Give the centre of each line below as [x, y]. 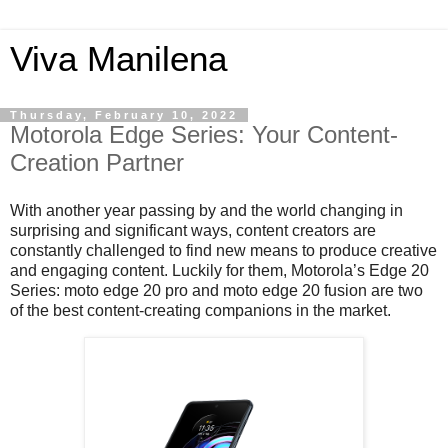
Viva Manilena [118, 59]
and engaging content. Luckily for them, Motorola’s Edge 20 [219, 270]
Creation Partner [97, 162]
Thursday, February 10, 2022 [124, 115]
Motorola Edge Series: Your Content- [204, 134]
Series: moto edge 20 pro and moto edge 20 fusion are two [216, 290]
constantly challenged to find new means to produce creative [223, 250]
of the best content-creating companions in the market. [202, 310]
